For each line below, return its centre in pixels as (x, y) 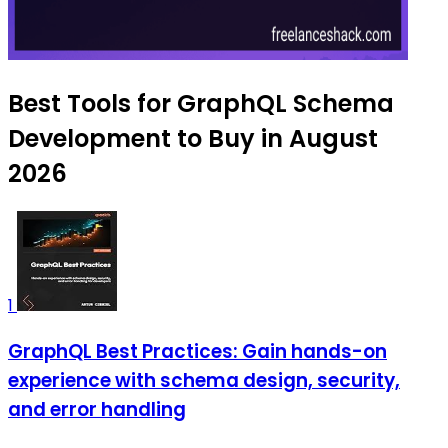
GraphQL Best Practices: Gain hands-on (197, 352)
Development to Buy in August (193, 139)
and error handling (97, 410)
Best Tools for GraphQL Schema (201, 104)
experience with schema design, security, (204, 381)
